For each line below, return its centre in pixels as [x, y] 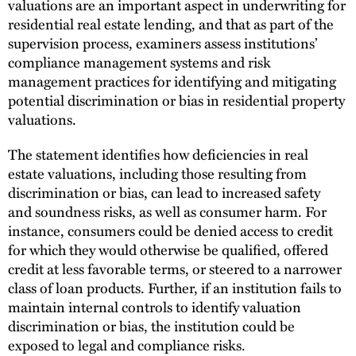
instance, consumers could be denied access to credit [170, 230]
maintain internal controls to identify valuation [155, 306]
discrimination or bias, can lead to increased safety [164, 192]
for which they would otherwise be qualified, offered [168, 249]
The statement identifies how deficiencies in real [158, 153]
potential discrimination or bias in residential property [176, 99]
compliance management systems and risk [139, 61]
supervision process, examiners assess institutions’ [163, 42]
